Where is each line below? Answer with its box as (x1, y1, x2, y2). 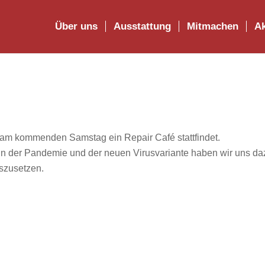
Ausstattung (113, 21, 171, 32)
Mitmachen (186, 21, 238, 32)
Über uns (54, 21, 98, 32)
